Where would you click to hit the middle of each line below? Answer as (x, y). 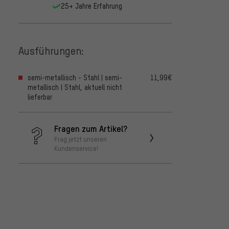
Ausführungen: (51, 50)
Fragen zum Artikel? (91, 129)
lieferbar (40, 97)
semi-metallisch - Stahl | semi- (75, 78)
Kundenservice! (76, 148)
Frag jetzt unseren (81, 139)
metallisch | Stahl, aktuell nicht (75, 87)
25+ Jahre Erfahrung (91, 6)
